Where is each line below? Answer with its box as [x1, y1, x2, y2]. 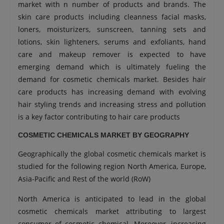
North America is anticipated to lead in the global [18, 194, 206, 203]
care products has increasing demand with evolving [18, 87, 206, 96]
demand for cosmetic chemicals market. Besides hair [18, 74, 206, 84]
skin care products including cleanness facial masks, [18, 12, 206, 21]
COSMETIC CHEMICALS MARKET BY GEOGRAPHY [18, 131, 189, 139]
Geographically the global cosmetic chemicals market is [18, 149, 206, 158]
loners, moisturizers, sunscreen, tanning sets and [18, 24, 206, 34]
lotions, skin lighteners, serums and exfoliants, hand [18, 37, 206, 46]
